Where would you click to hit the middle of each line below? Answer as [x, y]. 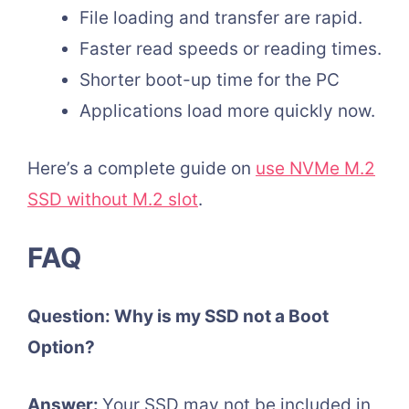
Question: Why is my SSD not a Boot [178, 317]
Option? [61, 348]
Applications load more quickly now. [227, 111]
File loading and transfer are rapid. [221, 18]
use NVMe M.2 [315, 168]
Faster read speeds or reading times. [231, 49]
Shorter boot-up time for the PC [210, 80]
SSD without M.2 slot [113, 199]
